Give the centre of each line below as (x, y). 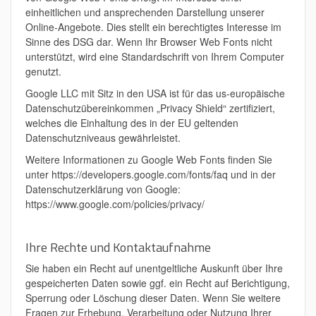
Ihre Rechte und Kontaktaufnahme (118, 247)
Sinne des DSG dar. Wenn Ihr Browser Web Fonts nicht (149, 42)
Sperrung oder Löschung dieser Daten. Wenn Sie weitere (153, 298)
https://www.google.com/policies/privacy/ (115, 204)
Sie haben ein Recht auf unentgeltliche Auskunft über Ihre (154, 268)
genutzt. (43, 71)
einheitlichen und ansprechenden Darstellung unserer (145, 12)
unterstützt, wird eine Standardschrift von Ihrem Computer (155, 56)
